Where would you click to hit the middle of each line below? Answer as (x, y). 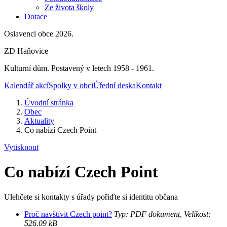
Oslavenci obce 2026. (39, 34)
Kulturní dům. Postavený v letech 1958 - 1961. (79, 68)
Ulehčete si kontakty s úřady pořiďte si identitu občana (91, 197)
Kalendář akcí (26, 85)
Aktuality (39, 121)
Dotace (36, 16)
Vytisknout (21, 147)
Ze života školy (69, 7)
